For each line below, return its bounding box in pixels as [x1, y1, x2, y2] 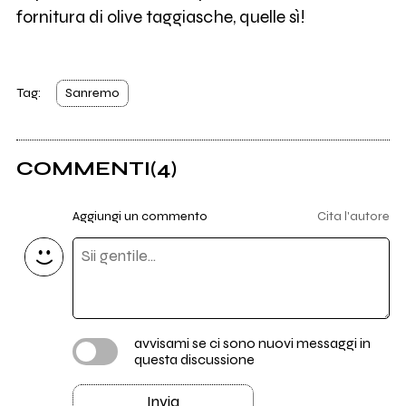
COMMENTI [15, 156, 150, 180]
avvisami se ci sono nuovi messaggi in [133, 334, 371, 353]
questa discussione [133, 351, 255, 369]
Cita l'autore [317, 208, 391, 225]
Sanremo [65, 85, 121, 101]
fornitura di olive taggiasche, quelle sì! [15, 5, 305, 27]
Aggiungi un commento [72, 208, 208, 225]
